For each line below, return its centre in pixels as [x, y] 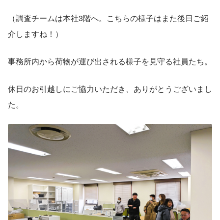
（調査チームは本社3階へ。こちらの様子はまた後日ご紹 [108, 18]
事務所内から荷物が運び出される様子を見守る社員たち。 [110, 61]
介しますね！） [35, 33]
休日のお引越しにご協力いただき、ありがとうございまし [110, 88]
